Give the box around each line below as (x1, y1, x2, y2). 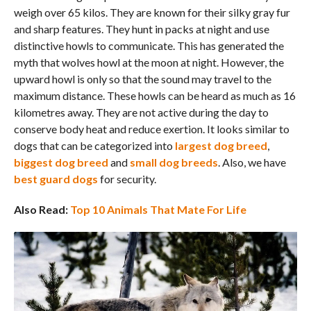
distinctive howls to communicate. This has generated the (13, 38, 284, 52)
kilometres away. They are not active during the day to (13, 105, 269, 119)
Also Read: (13, 202, 68, 216)
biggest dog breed (13, 155, 108, 169)
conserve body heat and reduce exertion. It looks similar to (13, 121, 289, 135)
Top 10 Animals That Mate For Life (69, 202, 246, 216)
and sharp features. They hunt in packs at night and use (13, 22, 269, 35)
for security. (97, 171, 156, 185)
